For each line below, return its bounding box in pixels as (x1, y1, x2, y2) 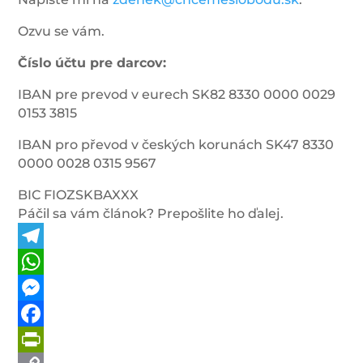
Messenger (18, 305, 92, 321)
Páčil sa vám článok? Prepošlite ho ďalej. (18, 206, 284, 221)
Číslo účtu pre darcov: (18, 55, 167, 70)
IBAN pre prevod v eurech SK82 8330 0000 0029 (18, 87, 336, 102)
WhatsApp (18, 280, 90, 295)
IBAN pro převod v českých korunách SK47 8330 (18, 137, 335, 152)
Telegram (18, 254, 80, 269)
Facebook (18, 331, 83, 347)
